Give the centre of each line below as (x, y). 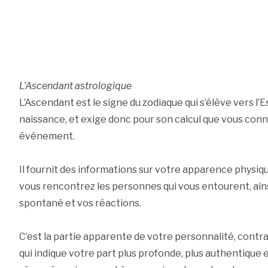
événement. (47, 136)
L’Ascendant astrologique (75, 86)
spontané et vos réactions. (80, 203)
